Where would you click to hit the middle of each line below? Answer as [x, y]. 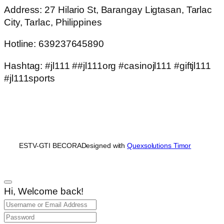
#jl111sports [29, 78]
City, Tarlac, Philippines [53, 22]
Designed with [104, 146]
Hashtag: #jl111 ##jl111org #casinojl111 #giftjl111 [107, 65]
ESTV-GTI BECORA [50, 146]
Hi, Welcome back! [44, 191]
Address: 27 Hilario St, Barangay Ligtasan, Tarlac [108, 9]
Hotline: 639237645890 [54, 44]
